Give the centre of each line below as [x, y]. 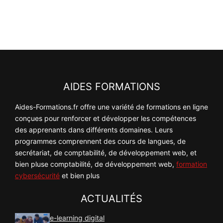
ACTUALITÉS [111, 198]
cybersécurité [37, 175]
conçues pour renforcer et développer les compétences [106, 118]
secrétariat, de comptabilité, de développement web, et [106, 152]
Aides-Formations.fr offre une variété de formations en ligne [111, 107]
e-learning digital [77, 218]
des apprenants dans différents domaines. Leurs [94, 129]
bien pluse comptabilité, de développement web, [96, 164]
